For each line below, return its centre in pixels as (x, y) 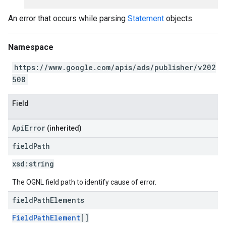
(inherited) (64, 128)
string (41, 164)
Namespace (31, 47)
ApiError (29, 128)
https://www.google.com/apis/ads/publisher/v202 (115, 67)
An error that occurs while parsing (68, 18)
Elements (67, 200)
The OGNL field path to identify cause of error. (84, 182)
